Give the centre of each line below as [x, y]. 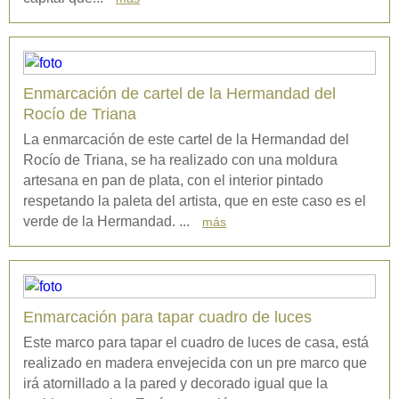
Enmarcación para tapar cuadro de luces [167, 318]
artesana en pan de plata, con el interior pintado [173, 181]
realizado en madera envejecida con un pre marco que [195, 363]
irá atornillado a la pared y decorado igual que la [175, 384]
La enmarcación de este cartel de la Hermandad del [186, 140]
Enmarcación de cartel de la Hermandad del [179, 94]
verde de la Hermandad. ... [108, 222]
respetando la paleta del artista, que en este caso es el [195, 201]
